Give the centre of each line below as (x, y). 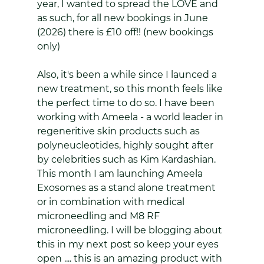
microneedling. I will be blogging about (131, 230)
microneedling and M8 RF (99, 216)
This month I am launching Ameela (121, 173)
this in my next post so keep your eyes (129, 244)
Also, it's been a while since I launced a (128, 74)
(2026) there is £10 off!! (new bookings (126, 32)
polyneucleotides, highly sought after (126, 145)
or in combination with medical (112, 202)
